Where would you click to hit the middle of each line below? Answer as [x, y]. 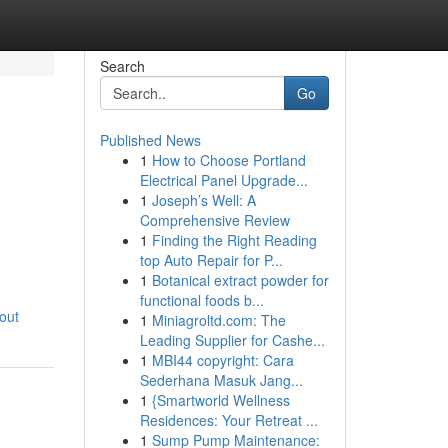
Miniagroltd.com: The [218, 320]
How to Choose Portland [228, 160]
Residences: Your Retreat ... [228, 420]
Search [122, 66]
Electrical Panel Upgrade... [223, 180]
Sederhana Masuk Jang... [221, 380]
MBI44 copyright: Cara [222, 360]
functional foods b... [201, 300]
